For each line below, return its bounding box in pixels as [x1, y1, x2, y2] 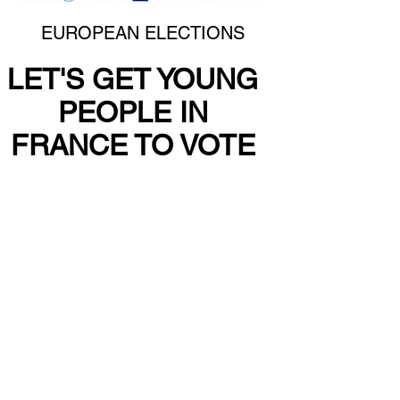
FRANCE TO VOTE [10, 129, 255, 162]
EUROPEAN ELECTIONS [41, 22, 245, 44]
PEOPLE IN [57, 96, 208, 129]
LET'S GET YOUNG [7, 62, 258, 96]
